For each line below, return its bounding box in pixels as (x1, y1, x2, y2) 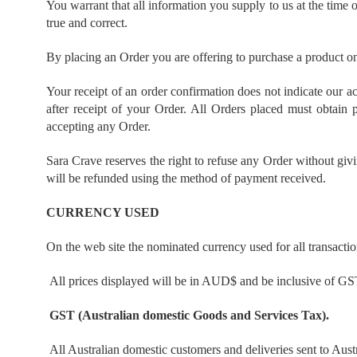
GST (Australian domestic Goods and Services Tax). (49, 308, 329, 322)
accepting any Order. (46, 120, 151, 133)
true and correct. (46, 16, 127, 29)
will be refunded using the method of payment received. (46, 171, 326, 185)
